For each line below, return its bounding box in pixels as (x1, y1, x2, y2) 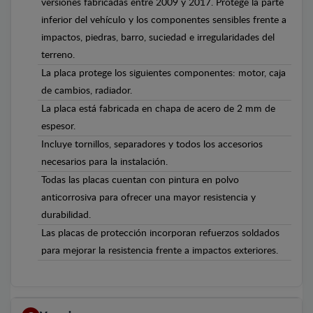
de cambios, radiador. (41, 85, 132, 96)
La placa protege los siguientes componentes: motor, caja (41, 68, 286, 78)
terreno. (41, 50, 75, 60)
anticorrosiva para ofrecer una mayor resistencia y (41, 192, 256, 203)
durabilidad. (41, 210, 91, 220)
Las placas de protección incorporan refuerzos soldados (41, 228, 279, 238)
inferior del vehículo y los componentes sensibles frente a (41, 15, 286, 25)
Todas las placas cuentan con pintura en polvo (41, 175, 239, 185)
